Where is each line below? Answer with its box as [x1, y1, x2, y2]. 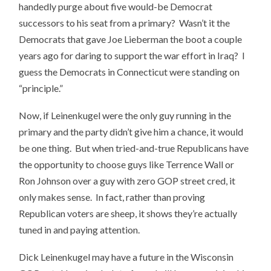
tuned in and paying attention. [19, 223, 140, 235]
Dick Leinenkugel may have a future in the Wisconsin [19, 250, 234, 263]
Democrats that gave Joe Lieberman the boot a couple [19, 33, 243, 45]
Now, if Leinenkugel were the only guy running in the [19, 109, 232, 121]
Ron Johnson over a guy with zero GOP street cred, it [19, 174, 236, 186]
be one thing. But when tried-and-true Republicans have [19, 142, 249, 154]
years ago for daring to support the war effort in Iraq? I [19, 50, 246, 62]
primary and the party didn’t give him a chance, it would [19, 125, 244, 137]
